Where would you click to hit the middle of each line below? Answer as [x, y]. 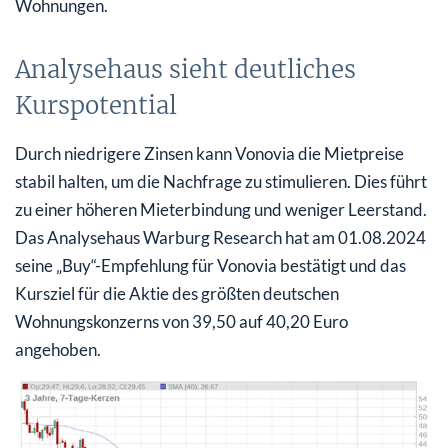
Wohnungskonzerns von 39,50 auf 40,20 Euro [181, 322]
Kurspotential [96, 106]
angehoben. [58, 350]
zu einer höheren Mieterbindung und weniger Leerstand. [221, 210]
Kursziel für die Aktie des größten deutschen [177, 294]
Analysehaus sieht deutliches [185, 70]
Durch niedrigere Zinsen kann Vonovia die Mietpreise [209, 154]
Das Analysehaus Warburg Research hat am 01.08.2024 [220, 238]
